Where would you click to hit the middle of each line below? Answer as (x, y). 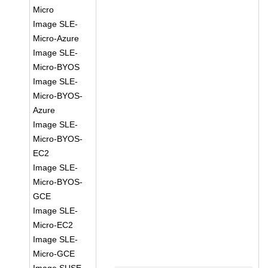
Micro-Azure (56, 38)
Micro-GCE (54, 254)
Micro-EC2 (53, 225)
